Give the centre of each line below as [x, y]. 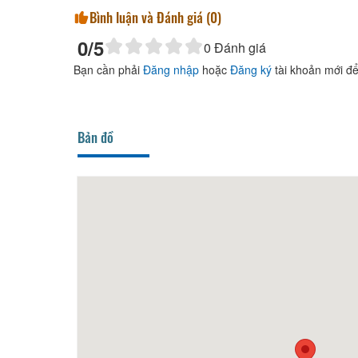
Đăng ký [251, 70]
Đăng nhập [171, 70]
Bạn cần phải [108, 70]
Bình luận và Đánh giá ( [150, 18]
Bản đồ [95, 137]
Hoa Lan [143, 324]
